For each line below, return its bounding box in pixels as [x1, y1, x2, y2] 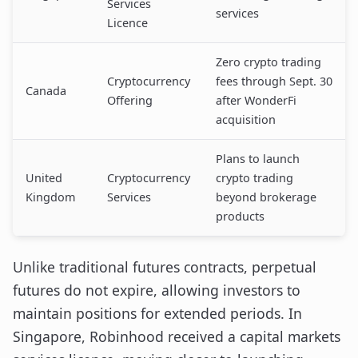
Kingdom [26, 189, 75, 205]
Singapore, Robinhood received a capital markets [13, 327, 340, 346]
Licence [107, 15, 148, 30]
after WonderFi [216, 93, 296, 108]
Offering [107, 93, 153, 108]
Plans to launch [216, 151, 300, 166]
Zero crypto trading [216, 54, 321, 70]
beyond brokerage [216, 189, 316, 205]
